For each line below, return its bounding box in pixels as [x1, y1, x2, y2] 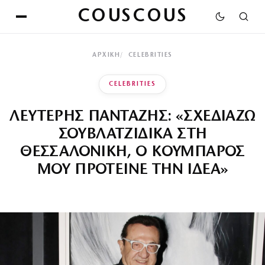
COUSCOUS [77, 7, 188, 26]
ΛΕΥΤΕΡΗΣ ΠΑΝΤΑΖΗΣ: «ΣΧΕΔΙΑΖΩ [9, 109, 256, 125]
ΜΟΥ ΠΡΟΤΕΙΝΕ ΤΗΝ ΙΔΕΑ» [37, 162, 228, 178]
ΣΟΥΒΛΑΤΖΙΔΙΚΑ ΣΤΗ [58, 127, 207, 143]
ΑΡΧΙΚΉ [92, 52, 121, 59]
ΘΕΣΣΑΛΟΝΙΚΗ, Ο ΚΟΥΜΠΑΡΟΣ [20, 144, 245, 160]
